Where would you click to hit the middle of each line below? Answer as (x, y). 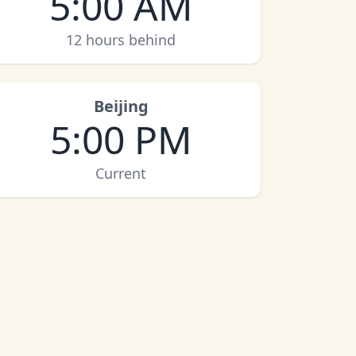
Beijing (121, 106)
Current (121, 173)
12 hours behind (121, 40)
